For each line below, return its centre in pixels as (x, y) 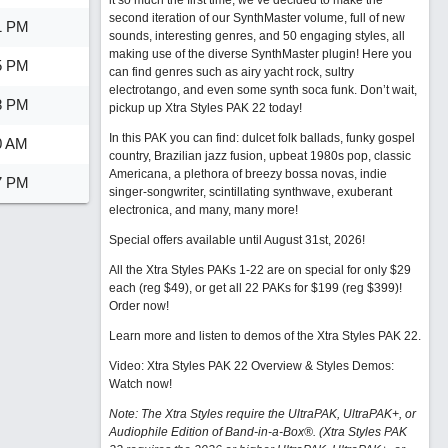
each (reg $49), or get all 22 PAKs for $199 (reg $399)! (255, 288)
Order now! (138, 306)
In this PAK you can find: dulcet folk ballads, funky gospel (261, 138)
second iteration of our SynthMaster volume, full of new (256, 18)
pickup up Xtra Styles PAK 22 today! (205, 108)
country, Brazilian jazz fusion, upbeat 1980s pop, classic (259, 156)
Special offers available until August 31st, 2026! (236, 240)
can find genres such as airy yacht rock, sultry (231, 72)
